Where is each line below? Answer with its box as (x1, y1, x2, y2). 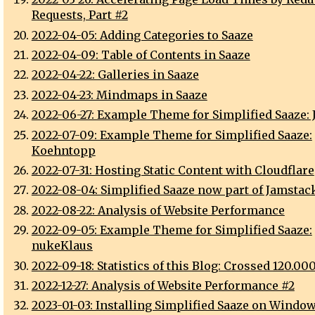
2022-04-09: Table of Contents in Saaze (31, 48, 250, 63)
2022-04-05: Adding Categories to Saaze (31, 27, 253, 42)
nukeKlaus (31, 238, 93, 253)
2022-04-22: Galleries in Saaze (31, 67, 199, 82)
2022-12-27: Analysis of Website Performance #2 (31, 278, 295, 292)
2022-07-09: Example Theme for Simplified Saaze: (31, 127, 312, 142)
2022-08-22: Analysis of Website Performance (31, 202, 285, 217)
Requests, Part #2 (31, 8, 128, 22)
